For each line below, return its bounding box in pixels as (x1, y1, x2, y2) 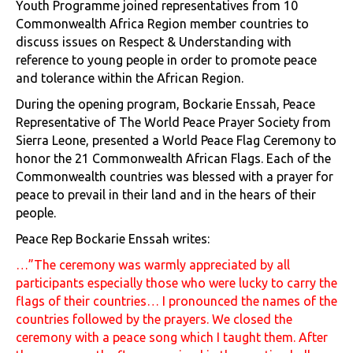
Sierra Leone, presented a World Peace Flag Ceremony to (16, 133, 336, 148)
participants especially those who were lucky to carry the (16, 276, 337, 291)
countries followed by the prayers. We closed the (16, 312, 292, 327)
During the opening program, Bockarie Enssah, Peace (16, 97, 315, 112)
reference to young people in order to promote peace (16, 53, 317, 68)
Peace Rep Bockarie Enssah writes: (16, 232, 210, 247)
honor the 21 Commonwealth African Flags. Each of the (16, 151, 331, 166)
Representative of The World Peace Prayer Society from (16, 115, 331, 130)
